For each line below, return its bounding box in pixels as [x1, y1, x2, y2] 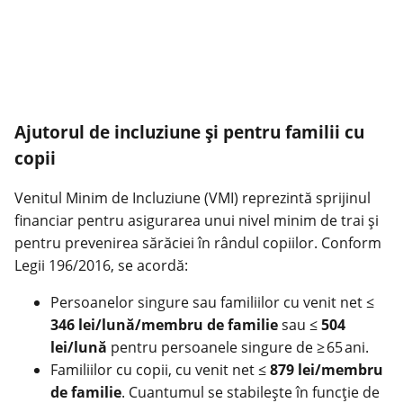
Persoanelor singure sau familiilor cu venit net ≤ [50, 292, 374, 313]
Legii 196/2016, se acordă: [14, 255, 188, 276]
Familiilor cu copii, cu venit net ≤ [50, 360, 270, 381]
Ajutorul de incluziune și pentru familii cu [14, 120, 364, 143]
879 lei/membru [270, 360, 383, 381]
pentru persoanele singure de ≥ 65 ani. [107, 337, 369, 358]
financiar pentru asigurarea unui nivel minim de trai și [14, 210, 379, 231]
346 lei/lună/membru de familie [50, 315, 278, 336]
